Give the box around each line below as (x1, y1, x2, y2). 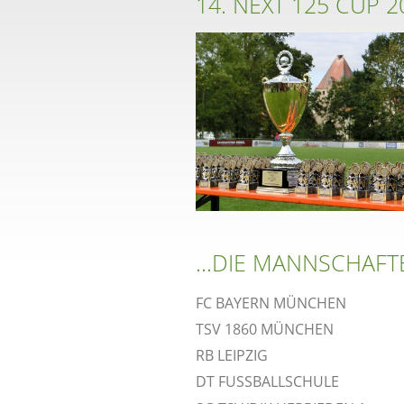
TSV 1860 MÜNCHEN (196, 319, 334, 340)
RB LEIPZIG (196, 345, 268, 366)
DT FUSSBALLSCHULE (196, 372, 339, 392)
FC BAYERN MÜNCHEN (196, 293, 346, 314)
